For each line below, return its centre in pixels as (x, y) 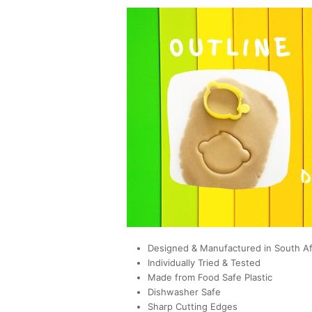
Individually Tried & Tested (204, 263)
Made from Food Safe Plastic (210, 278)
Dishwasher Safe (184, 292)
